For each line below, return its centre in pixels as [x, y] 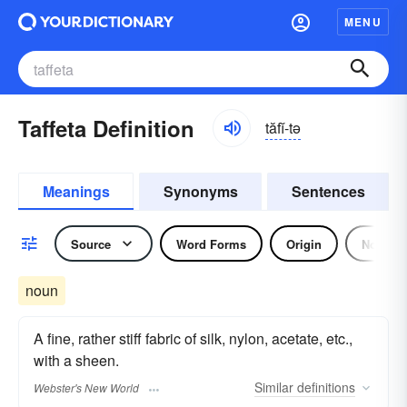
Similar [274, 387]
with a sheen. [76, 360]
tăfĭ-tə [283, 127]
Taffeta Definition [106, 128]
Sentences [328, 191]
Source [91, 243]
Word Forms [211, 243]
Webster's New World [86, 388]
